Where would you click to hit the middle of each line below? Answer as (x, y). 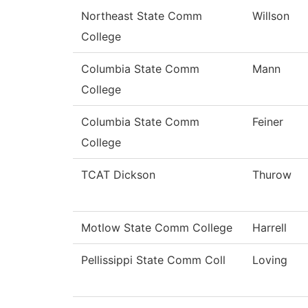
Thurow (272, 175)
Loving (270, 260)
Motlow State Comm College (157, 228)
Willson (271, 16)
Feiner (268, 122)
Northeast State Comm (142, 16)
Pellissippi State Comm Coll (153, 260)
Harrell (269, 228)
